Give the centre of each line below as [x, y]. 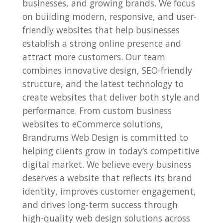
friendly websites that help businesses [101, 30]
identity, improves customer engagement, [109, 191]
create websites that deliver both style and [111, 97]
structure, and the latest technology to [103, 83]
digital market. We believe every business [107, 164]
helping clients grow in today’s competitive [111, 151]
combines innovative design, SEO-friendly [107, 70]
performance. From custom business [97, 110]
